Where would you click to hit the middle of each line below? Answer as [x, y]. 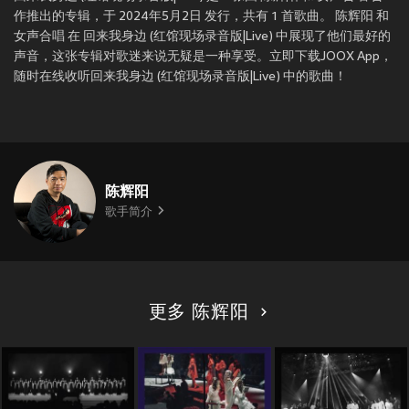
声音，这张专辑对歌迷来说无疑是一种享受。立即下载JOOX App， [203, 58]
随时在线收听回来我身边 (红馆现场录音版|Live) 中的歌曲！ [180, 78]
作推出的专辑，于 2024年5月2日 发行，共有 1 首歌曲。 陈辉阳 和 [201, 17]
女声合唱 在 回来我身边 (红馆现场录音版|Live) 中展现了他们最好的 [202, 37]
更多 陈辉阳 [199, 314]
